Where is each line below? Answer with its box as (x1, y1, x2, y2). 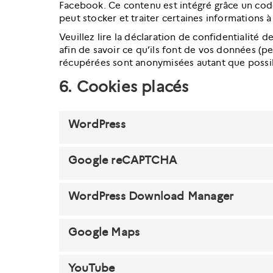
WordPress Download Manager (68, 189, 234, 203)
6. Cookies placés (59, 77, 189, 96)
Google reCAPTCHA (68, 153, 177, 167)
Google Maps (68, 225, 140, 239)
